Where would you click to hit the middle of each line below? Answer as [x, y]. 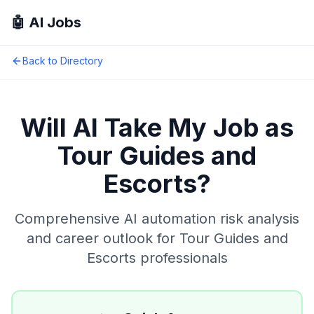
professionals [182, 258]
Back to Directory [63, 61]
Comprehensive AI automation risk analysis [157, 219]
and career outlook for [103, 238]
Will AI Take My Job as [157, 128]
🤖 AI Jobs [46, 22]
